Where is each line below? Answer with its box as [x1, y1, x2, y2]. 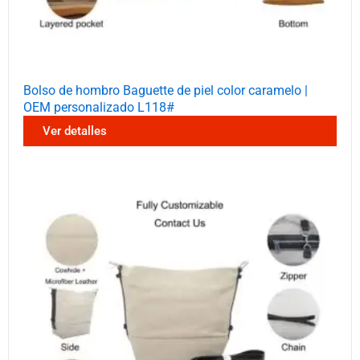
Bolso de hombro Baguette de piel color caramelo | [23, 82, 308, 98]
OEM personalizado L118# [23, 99, 174, 115]
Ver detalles [43, 123, 107, 138]
